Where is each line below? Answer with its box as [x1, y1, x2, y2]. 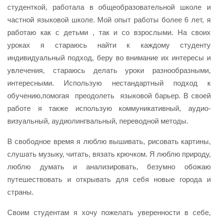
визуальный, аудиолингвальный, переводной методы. [7, 116, 190, 125]
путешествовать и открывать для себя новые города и [7, 175, 211, 183]
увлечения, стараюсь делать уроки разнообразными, [7, 66, 211, 74]
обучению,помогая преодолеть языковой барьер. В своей [7, 91, 211, 100]
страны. [7, 187, 34, 196]
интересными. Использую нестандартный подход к [7, 78, 211, 87]
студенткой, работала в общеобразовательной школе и [7, 2, 211, 11]
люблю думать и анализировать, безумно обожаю [7, 162, 211, 171]
